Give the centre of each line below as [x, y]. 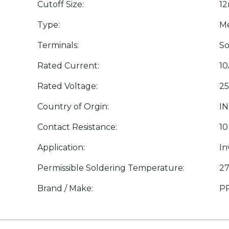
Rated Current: [68, 66]
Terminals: [58, 45]
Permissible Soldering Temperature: [111, 168]
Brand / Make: [65, 189]
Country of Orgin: [73, 107]
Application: [61, 148]
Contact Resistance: [77, 127]
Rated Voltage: [67, 86]
